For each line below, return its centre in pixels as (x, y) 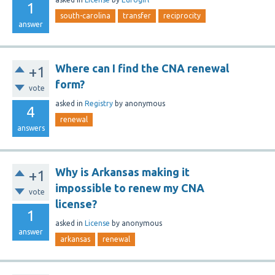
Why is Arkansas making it (122, 172)
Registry (99, 103)
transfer (137, 16)
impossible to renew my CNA (130, 188)
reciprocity (182, 16)
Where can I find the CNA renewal (142, 68)
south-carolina (85, 16)
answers (31, 128)
